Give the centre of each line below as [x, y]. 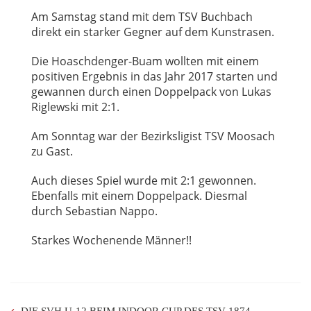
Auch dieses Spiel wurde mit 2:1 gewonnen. [144, 180]
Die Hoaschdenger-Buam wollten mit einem [145, 61]
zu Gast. [52, 151]
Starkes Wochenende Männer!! [111, 240]
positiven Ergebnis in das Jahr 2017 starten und [154, 76]
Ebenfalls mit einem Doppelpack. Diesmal [139, 196]
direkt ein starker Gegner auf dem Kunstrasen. [153, 32]
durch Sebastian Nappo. [94, 211]
